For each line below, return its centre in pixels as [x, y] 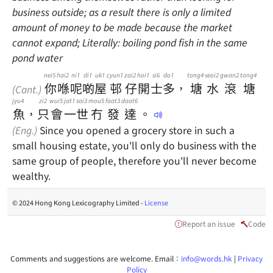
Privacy [250, 258]
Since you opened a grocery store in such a [136, 130]
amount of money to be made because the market [122, 27]
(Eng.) [25, 130]
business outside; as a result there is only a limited [122, 12]
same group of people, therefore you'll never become [134, 160]
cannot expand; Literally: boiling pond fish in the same [130, 42]
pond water [37, 57]
